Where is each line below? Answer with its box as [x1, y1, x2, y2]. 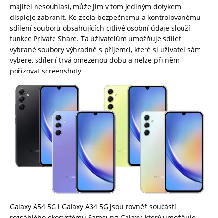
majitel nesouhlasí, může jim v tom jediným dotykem [10, 1, 181, 11]
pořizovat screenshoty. [10, 66, 83, 75]
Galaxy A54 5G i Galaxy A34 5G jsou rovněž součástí [10, 202, 176, 212]
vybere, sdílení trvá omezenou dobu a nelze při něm [10, 55, 180, 65]
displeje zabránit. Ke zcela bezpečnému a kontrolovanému [10, 12, 200, 22]
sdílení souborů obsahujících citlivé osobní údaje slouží [10, 23, 190, 33]
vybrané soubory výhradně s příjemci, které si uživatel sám [10, 44, 201, 54]
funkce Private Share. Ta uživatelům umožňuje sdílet [10, 34, 181, 43]
